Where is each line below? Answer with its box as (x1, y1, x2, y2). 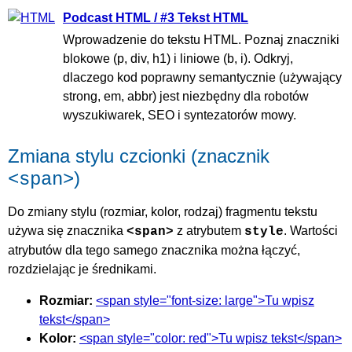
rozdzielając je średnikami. (8, 262, 156, 276)
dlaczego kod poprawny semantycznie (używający (63, 70, 342, 84)
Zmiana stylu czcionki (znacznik (8, 145, 269, 167)
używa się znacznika (8, 223, 126, 237)
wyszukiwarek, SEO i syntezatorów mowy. (63, 108, 296, 122)
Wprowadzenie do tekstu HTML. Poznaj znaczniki (63, 32, 339, 46)
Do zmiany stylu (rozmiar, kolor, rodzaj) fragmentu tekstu (8, 204, 317, 218)
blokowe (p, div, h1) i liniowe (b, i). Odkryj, (63, 51, 293, 65)
